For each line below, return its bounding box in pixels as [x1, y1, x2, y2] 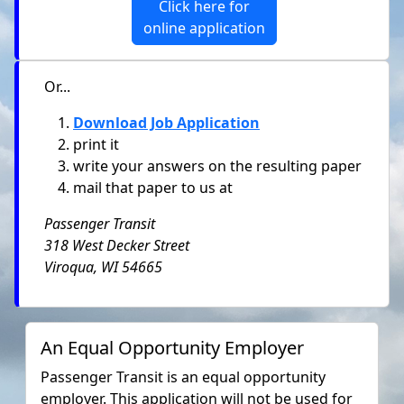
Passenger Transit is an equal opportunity [41, 366, 326, 387]
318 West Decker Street [44, 234, 189, 255]
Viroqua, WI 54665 [44, 256, 162, 277]
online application [142, 17, 265, 38]
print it [73, 133, 119, 154]
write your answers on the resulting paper [73, 155, 362, 176]
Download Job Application [73, 112, 260, 133]
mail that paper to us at [73, 177, 233, 197]
